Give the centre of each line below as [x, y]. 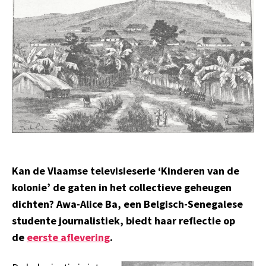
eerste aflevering [68, 237]
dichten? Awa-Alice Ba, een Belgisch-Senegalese [127, 204]
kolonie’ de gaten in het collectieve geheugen [122, 188]
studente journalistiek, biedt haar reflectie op [123, 221]
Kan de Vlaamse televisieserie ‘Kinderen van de [126, 171]
